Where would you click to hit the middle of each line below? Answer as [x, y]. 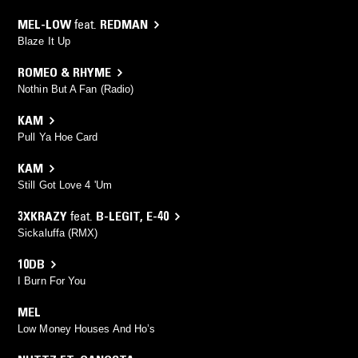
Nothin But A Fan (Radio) [76, 89]
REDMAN [124, 24]
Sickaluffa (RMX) [58, 233]
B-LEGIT [118, 216]
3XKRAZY [42, 216]
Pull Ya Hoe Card [58, 137]
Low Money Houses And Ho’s [87, 329]
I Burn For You [52, 281]
